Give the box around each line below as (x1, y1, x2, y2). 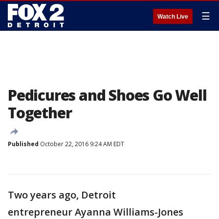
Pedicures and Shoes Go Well (8, 85, 207, 105)
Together (8, 103, 72, 123)
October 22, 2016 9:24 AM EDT (39, 140, 124, 148)
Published (8, 140, 39, 148)
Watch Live (157, 13, 188, 20)
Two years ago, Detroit (8, 188, 116, 201)
